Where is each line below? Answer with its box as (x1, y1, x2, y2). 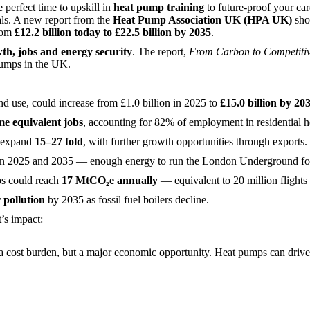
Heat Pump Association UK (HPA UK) (113, 14, 292, 26)
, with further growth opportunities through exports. (83, 136, 307, 147)
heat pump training (113, 1, 204, 13)
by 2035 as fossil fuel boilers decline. (45, 194, 209, 206)
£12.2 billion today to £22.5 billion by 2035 (15, 26, 211, 38)
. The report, (132, 46, 189, 57)
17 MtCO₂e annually (62, 174, 161, 186)
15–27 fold (35, 136, 83, 147)
